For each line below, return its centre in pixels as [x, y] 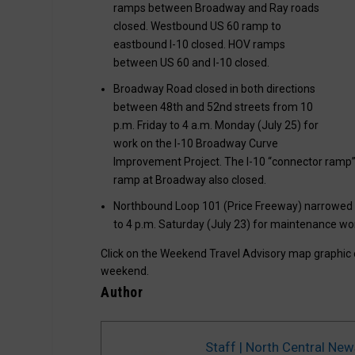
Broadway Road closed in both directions [215, 88]
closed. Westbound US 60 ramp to [198, 27]
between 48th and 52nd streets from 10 [214, 107]
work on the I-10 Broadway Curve [196, 143]
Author [122, 292]
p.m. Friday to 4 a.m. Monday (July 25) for [216, 125]
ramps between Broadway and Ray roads [217, 8]
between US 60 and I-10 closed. [192, 63]
